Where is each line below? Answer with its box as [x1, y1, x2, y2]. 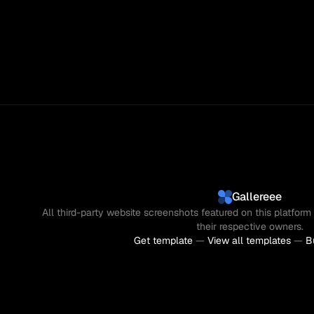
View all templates [207, 234, 291, 247]
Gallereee [231, 189, 282, 204]
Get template [134, 234, 193, 247]
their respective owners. [196, 220, 303, 233]
